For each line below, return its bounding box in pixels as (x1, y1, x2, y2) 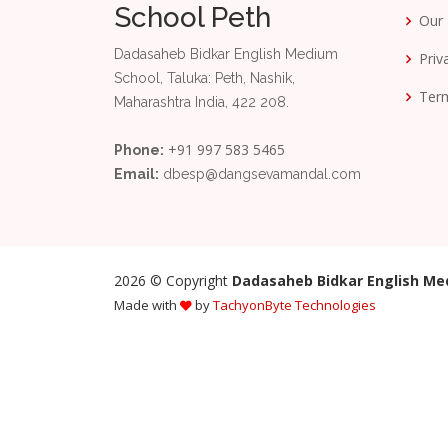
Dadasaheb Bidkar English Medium (114, 46, 338, 62)
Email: (114, 166, 159, 182)
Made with (114, 296, 180, 314)
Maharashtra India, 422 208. (114, 94, 289, 110)
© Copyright (146, 271, 232, 290)
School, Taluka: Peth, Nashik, (114, 70, 295, 86)
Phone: (114, 142, 164, 158)
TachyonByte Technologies (213, 296, 376, 314)
